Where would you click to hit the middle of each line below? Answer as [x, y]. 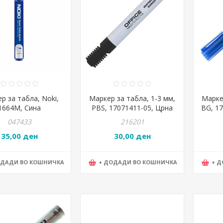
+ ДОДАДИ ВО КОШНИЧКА [138, 162]
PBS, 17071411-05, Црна [132, 108]
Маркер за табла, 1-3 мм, [132, 99]
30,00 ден [132, 136]
